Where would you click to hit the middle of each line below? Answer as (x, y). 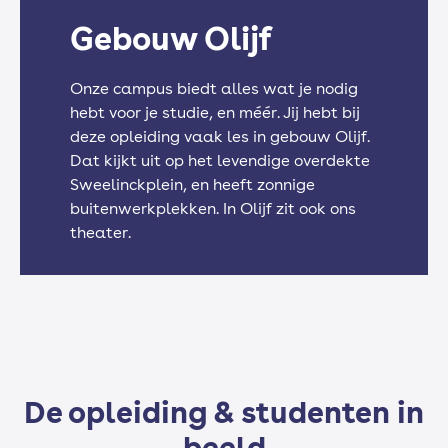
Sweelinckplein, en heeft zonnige (192, 184)
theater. (100, 232)
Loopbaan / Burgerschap (224, 96)
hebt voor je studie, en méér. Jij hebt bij (215, 112)
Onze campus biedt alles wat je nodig (214, 88)
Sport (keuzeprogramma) (224, 192)
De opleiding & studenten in (224, 411)
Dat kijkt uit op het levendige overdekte (220, 160)
